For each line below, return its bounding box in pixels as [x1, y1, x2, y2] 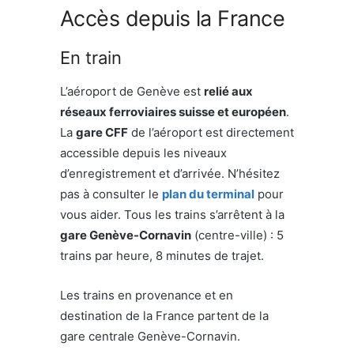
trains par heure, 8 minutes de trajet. [60, 247, 264, 263]
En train [60, 47, 122, 68]
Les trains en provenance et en [60, 287, 233, 303]
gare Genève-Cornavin [60, 227, 191, 243]
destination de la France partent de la [60, 307, 269, 323]
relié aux [204, 83, 253, 99]
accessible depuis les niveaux [60, 145, 227, 160]
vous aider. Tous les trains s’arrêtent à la [60, 206, 284, 222]
